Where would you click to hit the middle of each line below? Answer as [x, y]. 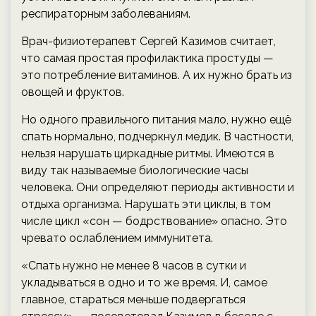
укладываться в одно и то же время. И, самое [144, 283]
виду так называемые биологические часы [135, 171]
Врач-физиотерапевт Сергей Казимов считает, [148, 42]
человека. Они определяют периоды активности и [158, 188]
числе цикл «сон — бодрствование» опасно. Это [154, 221]
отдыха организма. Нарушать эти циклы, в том [146, 205]
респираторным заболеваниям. [106, 14]
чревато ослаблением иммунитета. [117, 238]
